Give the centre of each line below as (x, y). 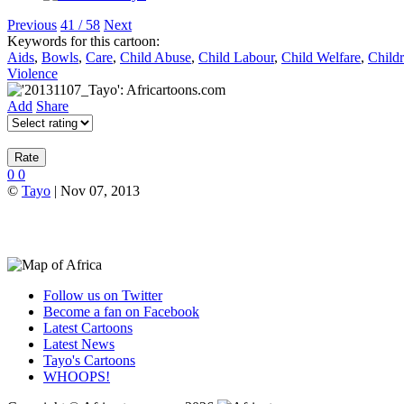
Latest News (79, 344)
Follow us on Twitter (103, 296)
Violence (32, 74)
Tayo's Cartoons (89, 361)
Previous (32, 25)
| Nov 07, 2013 (95, 191)
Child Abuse (156, 58)
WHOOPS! (77, 377)
